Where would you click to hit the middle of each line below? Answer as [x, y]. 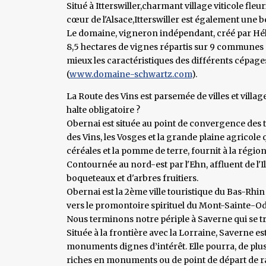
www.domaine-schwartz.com [131, 74]
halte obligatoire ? [103, 110]
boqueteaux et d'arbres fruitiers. [132, 178]
